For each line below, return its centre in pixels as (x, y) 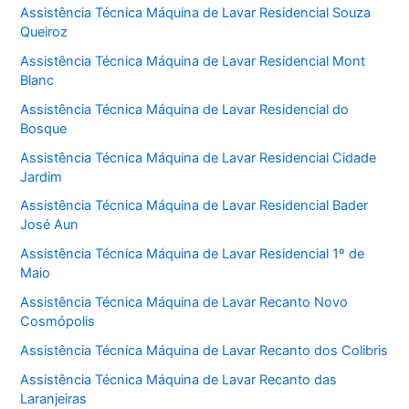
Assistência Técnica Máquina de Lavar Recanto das (179, 380)
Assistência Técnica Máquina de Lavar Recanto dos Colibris (204, 351)
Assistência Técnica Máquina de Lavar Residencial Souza (196, 12)
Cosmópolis (58, 322)
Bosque (44, 128)
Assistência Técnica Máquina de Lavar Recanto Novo (184, 303)
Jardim (42, 177)
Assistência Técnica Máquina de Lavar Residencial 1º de (193, 254)
